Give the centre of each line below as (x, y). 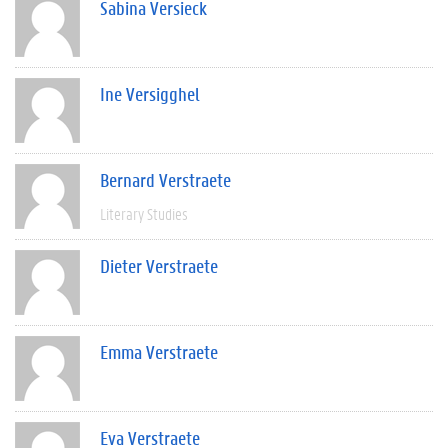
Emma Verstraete (159, 351)
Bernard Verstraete (165, 179)
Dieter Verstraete (159, 265)
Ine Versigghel (150, 93)
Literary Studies (144, 213)
